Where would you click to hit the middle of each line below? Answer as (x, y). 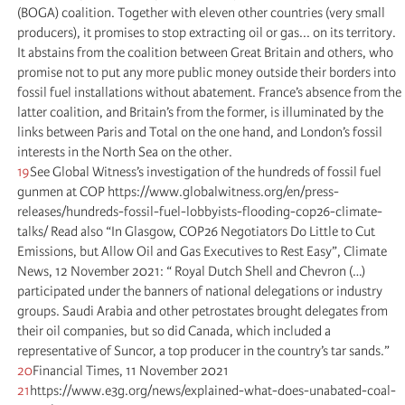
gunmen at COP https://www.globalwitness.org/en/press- (178, 191)
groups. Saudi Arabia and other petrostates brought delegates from (202, 311)
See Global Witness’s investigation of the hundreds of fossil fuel (206, 171)
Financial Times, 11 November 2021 (131, 370)
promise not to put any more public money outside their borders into (207, 72)
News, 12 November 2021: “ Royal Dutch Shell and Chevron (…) (191, 271)
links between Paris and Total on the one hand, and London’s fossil (200, 132)
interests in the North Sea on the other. (125, 151)
